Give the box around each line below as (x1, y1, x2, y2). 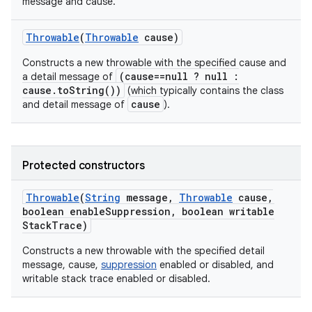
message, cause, (22, 258, 101, 271)
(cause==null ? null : (119, 70, 239, 83)
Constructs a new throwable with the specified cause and (22, 56, 286, 69)
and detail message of (22, 98, 127, 111)
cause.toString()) (22, 84, 121, 97)
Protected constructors (22, 159, 145, 173)
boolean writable (176, 205, 274, 218)
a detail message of (22, 70, 116, 83)
